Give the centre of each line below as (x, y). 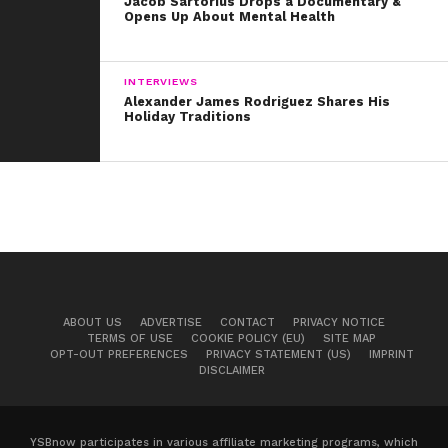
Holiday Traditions (188, 116)
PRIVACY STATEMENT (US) (278, 354)
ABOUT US (92, 322)
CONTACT (247, 322)
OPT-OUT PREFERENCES (118, 354)
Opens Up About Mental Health (230, 16)
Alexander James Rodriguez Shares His (257, 101)
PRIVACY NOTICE (339, 322)
